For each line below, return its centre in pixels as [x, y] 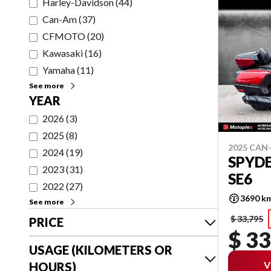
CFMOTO [64, 36]
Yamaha [59, 70]
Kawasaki [63, 53]
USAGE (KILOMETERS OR [101, 250]
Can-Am [60, 19]
